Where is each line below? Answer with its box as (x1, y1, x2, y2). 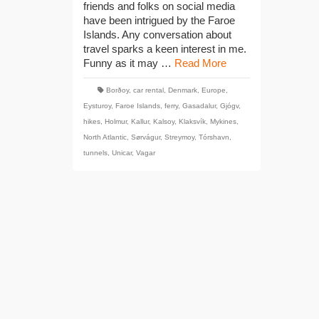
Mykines (210, 117, 236, 125)
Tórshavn (199, 132, 229, 141)
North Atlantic (83, 132, 127, 141)
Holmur (105, 117, 127, 125)
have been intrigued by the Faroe (83, 14, 235, 26)
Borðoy (106, 85, 129, 94)
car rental (133, 85, 164, 94)
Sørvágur (131, 132, 160, 141)
